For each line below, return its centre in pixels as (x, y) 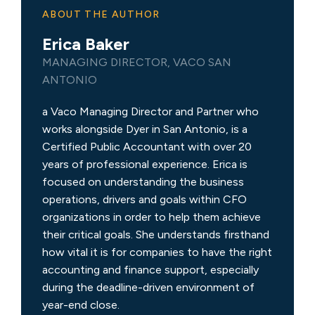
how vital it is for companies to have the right (157, 252)
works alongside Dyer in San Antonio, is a (145, 129)
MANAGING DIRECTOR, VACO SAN (137, 62)
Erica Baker (86, 44)
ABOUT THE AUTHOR (101, 14)
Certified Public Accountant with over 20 (147, 146)
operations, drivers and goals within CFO (144, 199)
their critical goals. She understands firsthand (156, 234)
